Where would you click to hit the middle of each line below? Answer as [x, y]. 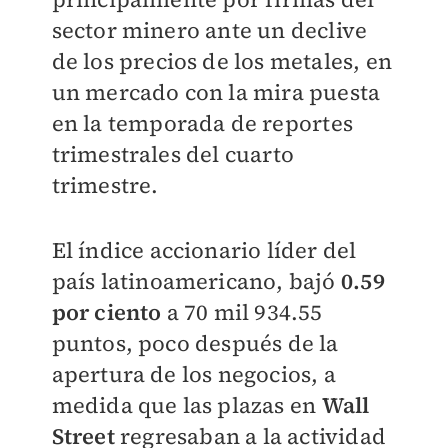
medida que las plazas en [186, 405]
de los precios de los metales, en [222, 61]
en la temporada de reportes [202, 123]
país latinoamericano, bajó [196, 281]
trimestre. [105, 185]
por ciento [106, 312]
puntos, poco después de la [195, 343]
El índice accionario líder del [204, 250]
